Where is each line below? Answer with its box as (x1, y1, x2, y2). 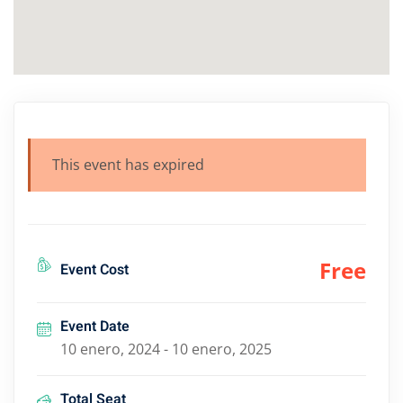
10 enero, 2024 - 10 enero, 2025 (60, 339, 272, 360)
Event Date (60, 316, 130, 338)
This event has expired (52, 155, 204, 175)
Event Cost (60, 259, 129, 282)
